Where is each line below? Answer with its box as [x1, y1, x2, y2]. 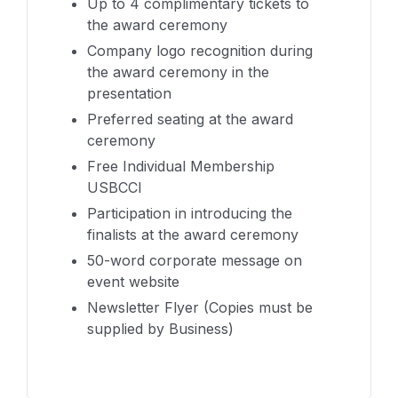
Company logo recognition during [87, 41, 313, 60]
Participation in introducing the [87, 203, 292, 222]
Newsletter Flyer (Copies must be [87, 298, 313, 316]
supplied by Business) [87, 319, 234, 338]
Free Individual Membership [87, 156, 275, 175]
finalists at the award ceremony [87, 225, 298, 243]
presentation [87, 84, 171, 102]
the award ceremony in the [87, 62, 269, 81]
